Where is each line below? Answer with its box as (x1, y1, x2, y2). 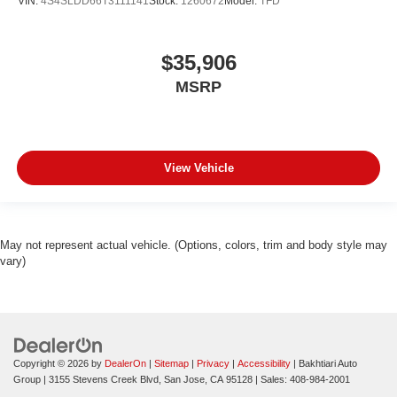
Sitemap (154, 357, 189, 369)
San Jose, (161, 373, 207, 385)
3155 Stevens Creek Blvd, (46, 373, 161, 385)
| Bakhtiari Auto (291, 357, 357, 369)
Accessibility (237, 357, 291, 369)
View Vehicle (163, 161, 234, 175)
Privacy (197, 357, 230, 369)
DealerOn (105, 357, 146, 369)
